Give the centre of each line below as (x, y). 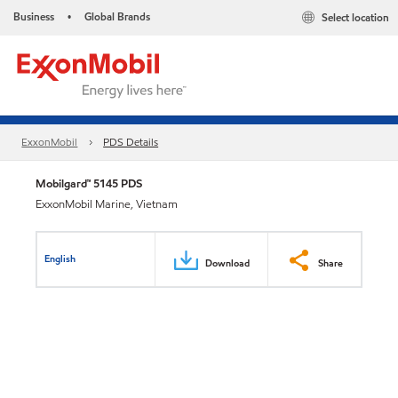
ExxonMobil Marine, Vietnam (107, 204)
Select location (355, 18)
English (60, 258)
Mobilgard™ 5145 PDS (89, 183)
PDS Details (131, 142)
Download (227, 263)
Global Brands (117, 16)
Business (34, 16)
